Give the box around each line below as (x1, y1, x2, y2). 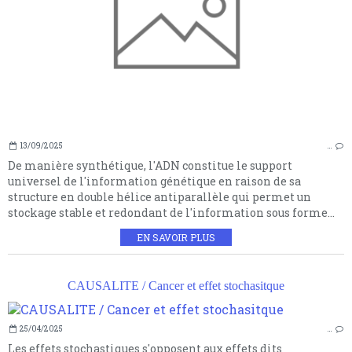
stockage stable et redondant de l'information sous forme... (8, 205, 335, 221)
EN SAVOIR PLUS (137, 231, 215, 244)
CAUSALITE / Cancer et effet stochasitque (68, 279, 284, 293)
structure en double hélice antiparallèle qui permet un (8, 189, 311, 205)
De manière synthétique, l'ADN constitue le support (8, 158, 292, 174)
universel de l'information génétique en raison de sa (8, 174, 301, 189)
